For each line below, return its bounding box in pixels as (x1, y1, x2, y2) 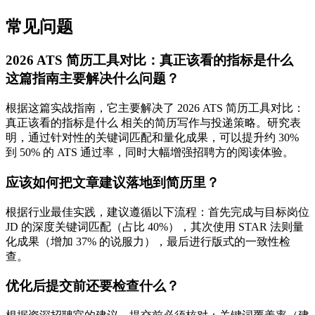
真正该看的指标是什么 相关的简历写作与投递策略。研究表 (6, 117, 301, 129)
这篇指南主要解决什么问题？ (6, 71, 179, 86)
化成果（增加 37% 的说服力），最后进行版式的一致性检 (6, 235, 290, 247)
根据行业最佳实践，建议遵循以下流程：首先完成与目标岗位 (6, 205, 309, 218)
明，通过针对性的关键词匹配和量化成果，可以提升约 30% (6, 131, 299, 144)
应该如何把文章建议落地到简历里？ (6, 174, 219, 190)
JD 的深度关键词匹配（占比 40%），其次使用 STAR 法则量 (6, 220, 304, 233)
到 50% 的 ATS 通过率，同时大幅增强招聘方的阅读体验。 (6, 146, 294, 159)
